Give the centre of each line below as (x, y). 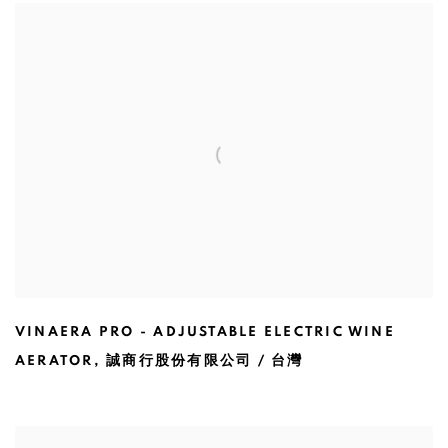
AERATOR (54, 361)
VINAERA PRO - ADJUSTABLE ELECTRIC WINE (205, 332)
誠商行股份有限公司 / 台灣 (205, 361)
